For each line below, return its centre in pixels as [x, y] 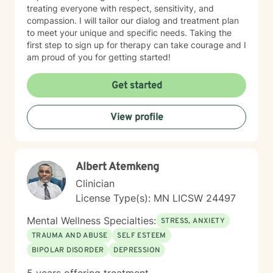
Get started [136, 86]
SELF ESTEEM [142, 236]
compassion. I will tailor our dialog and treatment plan [133, 20]
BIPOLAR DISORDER [68, 250]
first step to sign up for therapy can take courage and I [136, 45]
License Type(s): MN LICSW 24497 [156, 198]
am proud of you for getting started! [99, 57]
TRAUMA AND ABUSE [70, 236]
